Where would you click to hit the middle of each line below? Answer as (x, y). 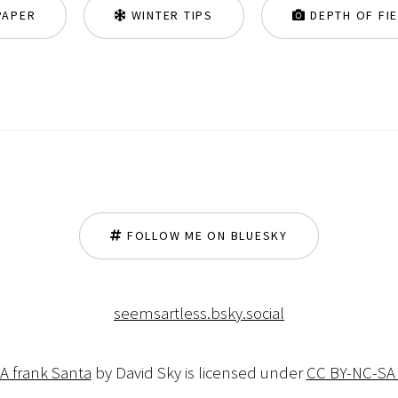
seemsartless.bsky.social (199, 314)
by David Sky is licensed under (199, 373)
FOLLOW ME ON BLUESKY (205, 236)
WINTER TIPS (170, 16)
